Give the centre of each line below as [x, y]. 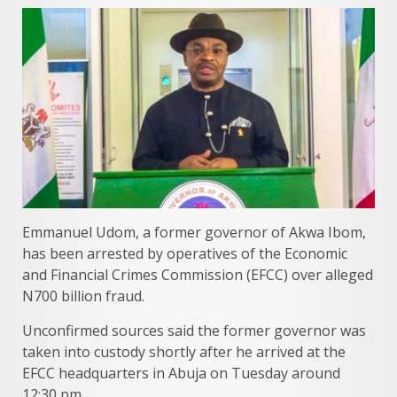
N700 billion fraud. [83, 296]
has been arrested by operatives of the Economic [185, 253]
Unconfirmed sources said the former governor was [194, 330]
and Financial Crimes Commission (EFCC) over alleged [198, 274]
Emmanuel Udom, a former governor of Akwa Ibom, [194, 232]
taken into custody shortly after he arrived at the [184, 351]
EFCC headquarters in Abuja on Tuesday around [181, 373]
